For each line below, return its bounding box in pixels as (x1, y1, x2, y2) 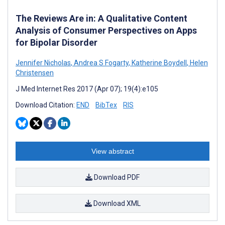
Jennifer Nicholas (16, 58, 71, 67)
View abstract (91, 147, 134, 155)
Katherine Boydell (130, 58, 187, 67)
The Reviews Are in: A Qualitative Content (16, 13, 187, 24)
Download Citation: (16, 100, 76, 109)
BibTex (95, 100, 117, 109)
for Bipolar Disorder (16, 37, 97, 48)
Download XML (91, 199, 141, 207)
